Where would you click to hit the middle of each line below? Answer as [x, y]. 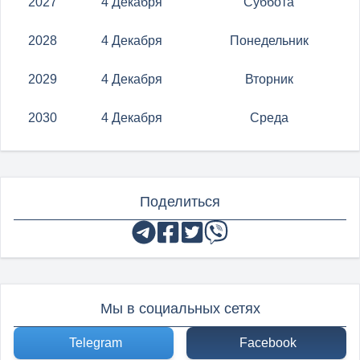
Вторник [269, 79]
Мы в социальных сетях [180, 309]
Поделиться [180, 202]
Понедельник [269, 41]
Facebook [268, 343]
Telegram [95, 343]
